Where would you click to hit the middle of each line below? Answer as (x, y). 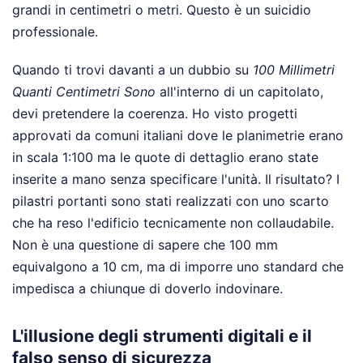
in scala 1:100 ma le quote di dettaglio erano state (165, 157)
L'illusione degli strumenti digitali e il (162, 335)
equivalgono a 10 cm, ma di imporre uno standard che (178, 266)
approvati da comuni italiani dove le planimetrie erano (178, 135)
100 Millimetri (294, 69)
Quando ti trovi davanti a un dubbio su (132, 69)
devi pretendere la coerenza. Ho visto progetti (155, 113)
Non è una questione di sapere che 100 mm (145, 244)
